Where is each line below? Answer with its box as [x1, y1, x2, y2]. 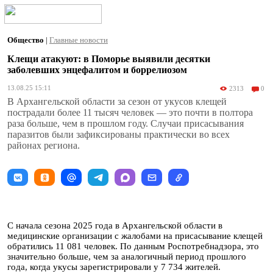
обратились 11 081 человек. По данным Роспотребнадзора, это [7, 241, 259, 251]
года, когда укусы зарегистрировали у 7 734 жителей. [7, 262, 221, 272]
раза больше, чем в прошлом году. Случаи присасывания [7, 118, 244, 129]
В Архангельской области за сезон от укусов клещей [7, 96, 227, 107]
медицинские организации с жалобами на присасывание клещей [7, 231, 263, 241]
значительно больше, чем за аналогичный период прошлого [7, 252, 246, 261]
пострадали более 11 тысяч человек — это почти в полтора [7, 107, 253, 118]
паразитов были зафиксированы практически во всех [7, 129, 230, 140]
